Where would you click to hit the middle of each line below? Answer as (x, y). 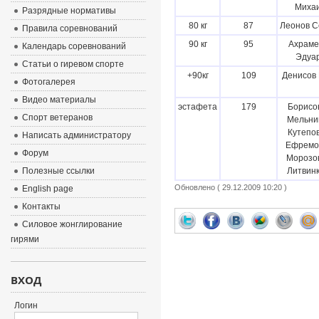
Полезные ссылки (58, 171)
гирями (25, 239)
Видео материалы (59, 100)
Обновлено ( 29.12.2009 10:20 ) (230, 187)
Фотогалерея (48, 82)
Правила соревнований (69, 28)
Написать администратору (76, 135)
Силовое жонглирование (72, 224)
